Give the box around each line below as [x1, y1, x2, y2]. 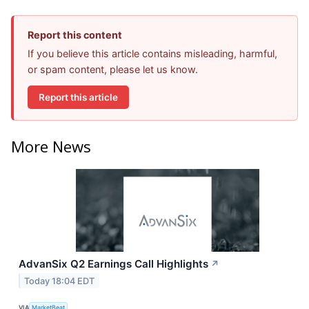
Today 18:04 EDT [24, 275, 95, 286]
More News [11, 135, 91, 157]
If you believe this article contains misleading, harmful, [28, 48, 277, 60]
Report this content [28, 29, 122, 41]
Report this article [39, 91, 118, 103]
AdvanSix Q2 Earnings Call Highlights [19, 257, 208, 270]
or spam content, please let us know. [28, 63, 198, 76]
